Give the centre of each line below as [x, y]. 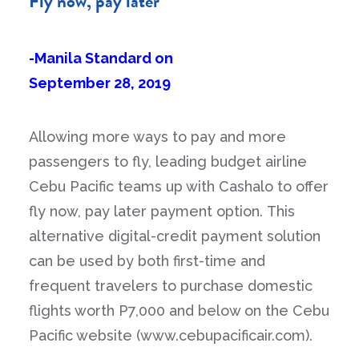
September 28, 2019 [100, 83]
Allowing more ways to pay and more [157, 137]
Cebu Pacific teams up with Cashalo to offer [179, 186]
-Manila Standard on [101, 58]
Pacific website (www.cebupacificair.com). [171, 335]
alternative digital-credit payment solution [175, 236]
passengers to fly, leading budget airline [168, 161]
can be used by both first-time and [147, 261]
